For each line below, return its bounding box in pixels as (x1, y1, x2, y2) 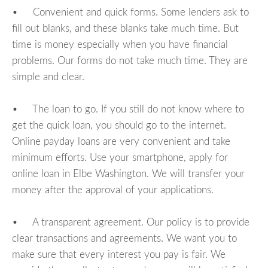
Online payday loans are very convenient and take (12, 136, 230, 147)
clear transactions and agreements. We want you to (12, 233, 237, 243)
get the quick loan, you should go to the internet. (12, 120, 226, 130)
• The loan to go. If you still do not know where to (12, 103, 244, 114)
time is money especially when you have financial (12, 39, 228, 50)
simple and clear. (12, 71, 84, 82)
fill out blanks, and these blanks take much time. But (12, 23, 239, 33)
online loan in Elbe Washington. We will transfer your (12, 168, 245, 179)
